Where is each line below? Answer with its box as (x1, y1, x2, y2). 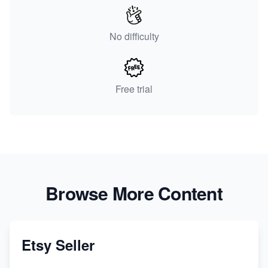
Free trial (115, 82, 153, 96)
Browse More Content (45, 180, 223, 206)
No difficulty (109, 29, 159, 44)
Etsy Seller (22, 234, 95, 255)
